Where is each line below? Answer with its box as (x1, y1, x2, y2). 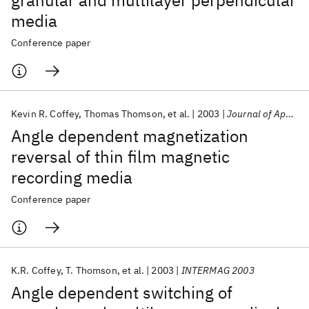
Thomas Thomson (83, 108, 163, 120)
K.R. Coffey (11, 264, 61, 277)
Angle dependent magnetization (11, 125, 248, 147)
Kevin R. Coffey (11, 108, 79, 120)
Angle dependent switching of (11, 281, 232, 303)
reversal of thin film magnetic (11, 146, 230, 168)
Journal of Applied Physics (226, 108, 286, 120)
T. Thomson (66, 264, 117, 277)
